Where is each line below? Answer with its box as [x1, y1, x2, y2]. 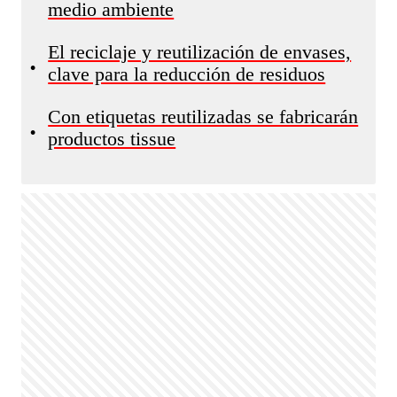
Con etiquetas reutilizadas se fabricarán [48, 106, 359, 128]
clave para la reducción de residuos [48, 64, 326, 85]
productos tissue [48, 128, 176, 150]
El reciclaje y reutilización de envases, [48, 42, 352, 63]
